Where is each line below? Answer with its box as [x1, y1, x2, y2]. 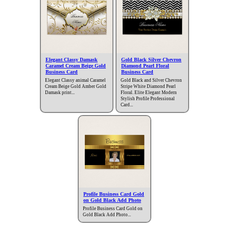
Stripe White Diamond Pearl [121, 84, 176, 89]
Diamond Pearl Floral [121, 63, 169, 69]
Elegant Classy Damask [45, 57, 98, 63]
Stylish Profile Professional [121, 96, 175, 102]
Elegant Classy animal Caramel [45, 78, 106, 83]
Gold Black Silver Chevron [121, 57, 181, 63]
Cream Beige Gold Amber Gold [45, 84, 106, 89]
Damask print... [45, 90, 75, 96]
